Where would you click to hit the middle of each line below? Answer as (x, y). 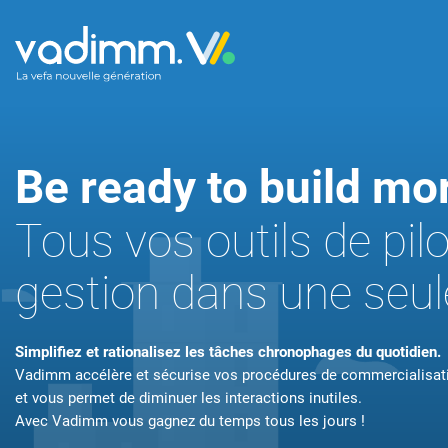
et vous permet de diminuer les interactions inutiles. (188, 398)
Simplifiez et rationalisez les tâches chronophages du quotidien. (228, 352)
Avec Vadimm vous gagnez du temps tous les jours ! (190, 421)
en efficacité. (393, 192)
